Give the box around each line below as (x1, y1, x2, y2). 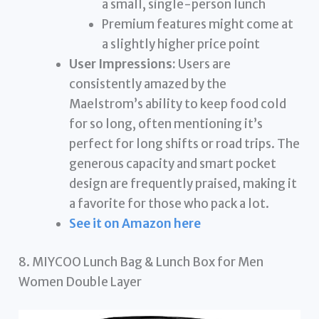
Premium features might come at (101, 16, 293, 33)
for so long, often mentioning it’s (69, 116, 263, 132)
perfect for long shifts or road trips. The (69, 136, 300, 152)
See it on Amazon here (69, 216, 202, 232)
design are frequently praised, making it (69, 176, 298, 192)
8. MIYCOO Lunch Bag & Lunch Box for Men (19, 253, 264, 270)
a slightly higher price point (101, 36, 260, 53)
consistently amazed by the (69, 76, 227, 93)
